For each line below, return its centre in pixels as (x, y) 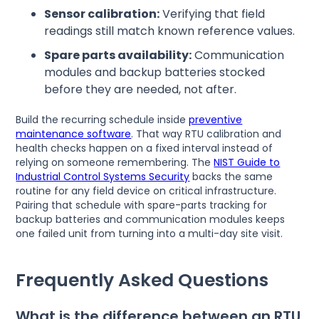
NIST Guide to (247, 163)
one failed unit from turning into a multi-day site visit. (150, 234)
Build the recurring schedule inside (103, 120)
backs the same (231, 177)
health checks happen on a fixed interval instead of (145, 148)
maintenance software (74, 134)
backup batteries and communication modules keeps (151, 220)
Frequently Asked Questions (142, 281)
